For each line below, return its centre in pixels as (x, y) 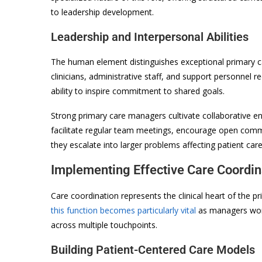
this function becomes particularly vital (123, 210)
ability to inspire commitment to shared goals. (138, 91)
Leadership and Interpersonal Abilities (150, 37)
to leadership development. (102, 12)
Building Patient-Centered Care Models (153, 249)
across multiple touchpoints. (104, 225)
